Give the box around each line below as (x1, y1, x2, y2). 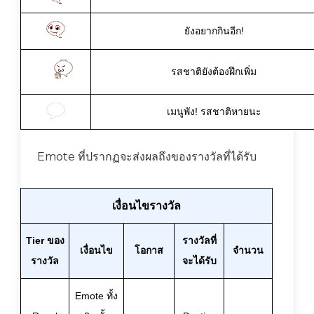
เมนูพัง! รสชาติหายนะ (166, 105, 261, 117)
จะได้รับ (182, 254, 217, 266)
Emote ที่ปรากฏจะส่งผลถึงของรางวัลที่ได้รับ (36, 149, 257, 163)
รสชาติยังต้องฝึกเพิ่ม (171, 65, 257, 77)
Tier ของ (25, 234, 64, 246)
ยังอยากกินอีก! (184, 25, 244, 36)
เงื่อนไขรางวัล (112, 199, 181, 212)
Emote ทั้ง (75, 289, 118, 301)
